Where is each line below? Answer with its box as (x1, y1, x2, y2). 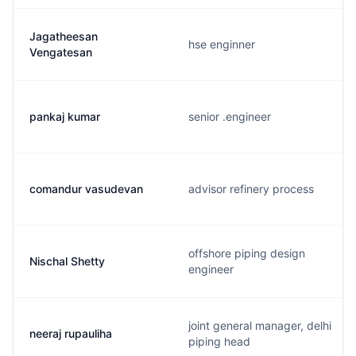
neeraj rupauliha (29, 327, 112, 340)
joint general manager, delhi (188, 319, 331, 332)
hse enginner (188, 37, 255, 51)
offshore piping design (188, 246, 305, 260)
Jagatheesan (29, 29, 98, 43)
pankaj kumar (29, 110, 100, 123)
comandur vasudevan (29, 182, 143, 195)
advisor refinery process (188, 182, 314, 195)
